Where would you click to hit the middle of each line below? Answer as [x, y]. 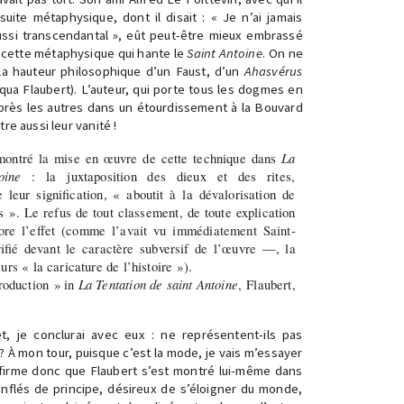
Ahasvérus [273, 71]
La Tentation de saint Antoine [158, 284]
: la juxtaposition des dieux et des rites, [158, 176]
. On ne [282, 53]
